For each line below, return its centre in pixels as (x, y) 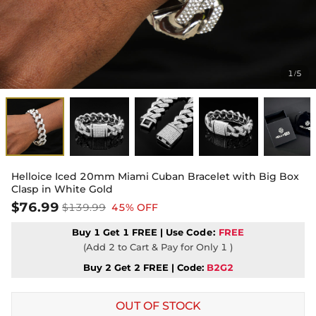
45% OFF (135, 208)
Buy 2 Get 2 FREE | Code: (143, 268)
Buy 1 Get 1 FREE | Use (129, 232)
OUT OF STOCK (158, 306)
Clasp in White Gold (62, 189)
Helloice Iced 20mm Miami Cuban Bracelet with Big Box (155, 177)
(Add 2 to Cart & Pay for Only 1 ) (158, 247)
